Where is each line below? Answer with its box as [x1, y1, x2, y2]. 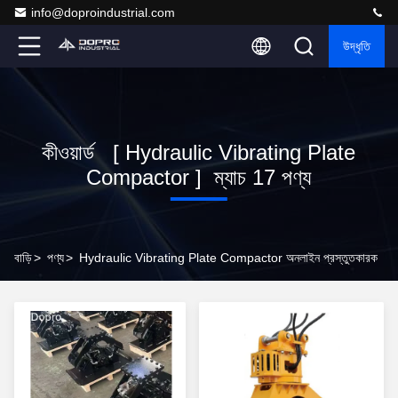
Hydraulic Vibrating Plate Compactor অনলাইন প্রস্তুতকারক [79, 251, 378, 265]
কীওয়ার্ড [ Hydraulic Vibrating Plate [42, 140, 356, 164]
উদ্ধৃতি [343, 39, 370, 53]
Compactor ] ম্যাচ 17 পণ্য [86, 165, 312, 189]
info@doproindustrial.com [31, 5, 175, 20]
